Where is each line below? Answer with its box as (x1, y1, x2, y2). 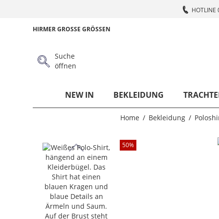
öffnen (54, 61, 76, 70)
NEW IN (65, 89, 94, 100)
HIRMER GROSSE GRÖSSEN (33, 25, 111, 33)
